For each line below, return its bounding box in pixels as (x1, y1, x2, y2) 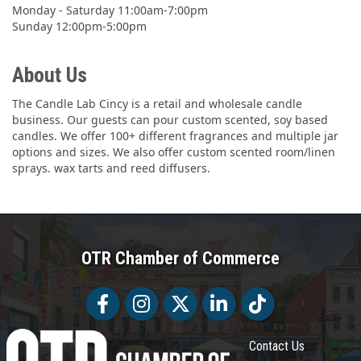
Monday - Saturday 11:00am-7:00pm (12, 2, 208, 18)
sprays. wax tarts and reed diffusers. (12, 160, 210, 176)
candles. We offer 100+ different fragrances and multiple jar (12, 127, 338, 143)
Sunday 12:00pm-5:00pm (12, 18, 147, 34)
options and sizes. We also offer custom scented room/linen (12, 143, 335, 160)
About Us (12, 62, 87, 87)
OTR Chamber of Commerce (81, 247, 280, 268)
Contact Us (249, 338, 305, 354)
